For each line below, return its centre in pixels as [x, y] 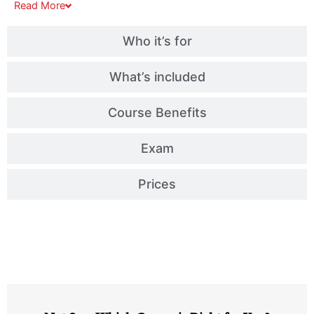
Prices [157, 184]
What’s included [157, 77]
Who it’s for [157, 41]
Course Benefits [157, 113]
